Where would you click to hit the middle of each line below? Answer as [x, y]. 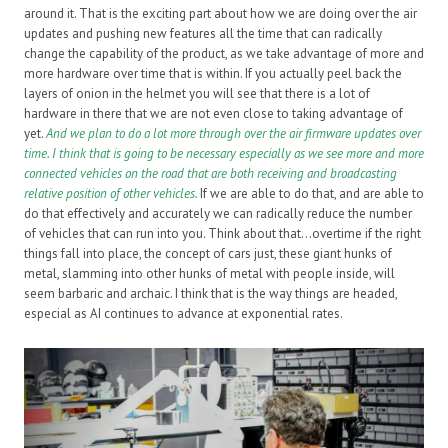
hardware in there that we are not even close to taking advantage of [213, 114]
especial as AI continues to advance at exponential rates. [183, 314]
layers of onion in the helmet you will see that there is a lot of [197, 94]
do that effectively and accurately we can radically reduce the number [218, 214]
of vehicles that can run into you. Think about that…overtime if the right [222, 234]
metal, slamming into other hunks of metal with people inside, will [209, 274]
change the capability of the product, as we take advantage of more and [224, 54]
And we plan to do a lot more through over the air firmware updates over [233, 134]
